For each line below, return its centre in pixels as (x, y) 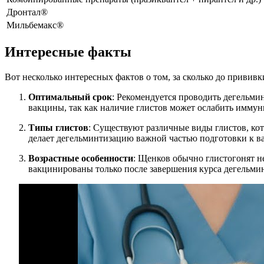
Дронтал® (27, 12)
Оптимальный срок (70, 97)
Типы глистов (58, 128)
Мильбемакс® (35, 25)
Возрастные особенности (81, 159)
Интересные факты (68, 52)
